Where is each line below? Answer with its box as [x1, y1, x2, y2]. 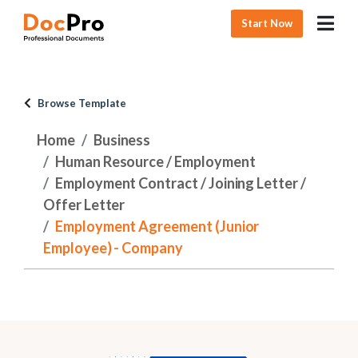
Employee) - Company [43, 239, 183, 257]
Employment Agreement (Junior [54, 217, 260, 235]
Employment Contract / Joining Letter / [54, 174, 306, 192]
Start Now [241, 16, 293, 30]
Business [93, 131, 151, 149]
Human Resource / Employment [54, 153, 256, 170]
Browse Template [38, 97, 126, 109]
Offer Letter [43, 196, 125, 213]
